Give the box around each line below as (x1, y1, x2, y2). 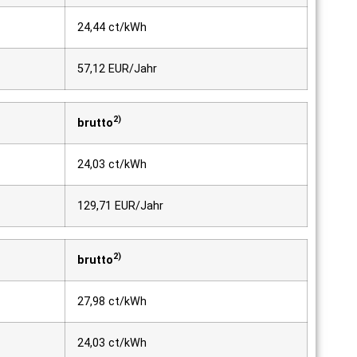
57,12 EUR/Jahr (77, 61, 157, 76)
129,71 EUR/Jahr (77, 198, 163, 213)
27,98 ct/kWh (77, 294, 147, 308)
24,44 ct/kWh (77, 20, 147, 34)
